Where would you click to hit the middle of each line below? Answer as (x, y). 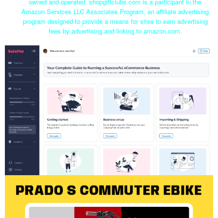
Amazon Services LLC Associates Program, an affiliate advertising (115, 12)
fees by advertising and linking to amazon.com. (115, 31)
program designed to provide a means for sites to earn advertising (115, 21)
